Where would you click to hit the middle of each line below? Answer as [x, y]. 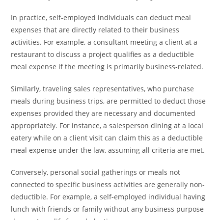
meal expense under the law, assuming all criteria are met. [108, 150]
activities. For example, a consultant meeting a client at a [104, 42]
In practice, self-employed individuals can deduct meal [101, 17]
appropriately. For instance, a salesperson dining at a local [107, 125]
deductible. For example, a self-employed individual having [108, 197]
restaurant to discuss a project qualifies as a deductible [103, 54]
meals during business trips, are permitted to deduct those [109, 101]
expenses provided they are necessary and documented [103, 113]
